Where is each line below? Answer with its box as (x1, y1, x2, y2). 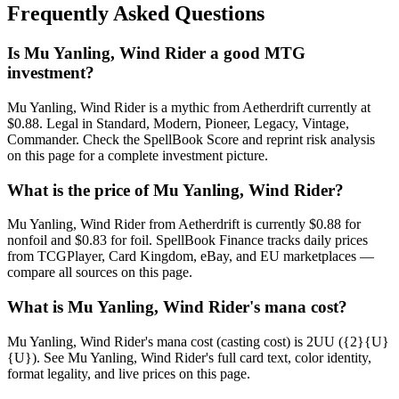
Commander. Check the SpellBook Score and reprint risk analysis (7, 131, 375, 147)
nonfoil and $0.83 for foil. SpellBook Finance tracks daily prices (7, 232, 368, 248)
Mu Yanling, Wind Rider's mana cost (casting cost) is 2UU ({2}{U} (7, 333, 389, 349)
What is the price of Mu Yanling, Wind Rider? (7, 180, 344, 199)
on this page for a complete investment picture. (7, 147, 268, 163)
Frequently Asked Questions (7, 2, 265, 26)
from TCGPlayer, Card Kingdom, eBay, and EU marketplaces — (7, 248, 374, 265)
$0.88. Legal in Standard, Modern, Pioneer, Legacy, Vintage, (7, 115, 349, 131)
